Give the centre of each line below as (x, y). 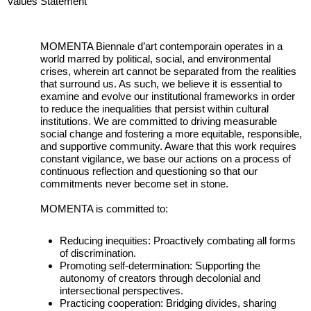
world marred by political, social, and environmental (156, 59)
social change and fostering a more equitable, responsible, (171, 134)
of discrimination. (98, 253)
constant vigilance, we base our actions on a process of (166, 159)
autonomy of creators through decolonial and (160, 278)
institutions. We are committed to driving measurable (159, 121)
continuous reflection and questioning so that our (149, 171)
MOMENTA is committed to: (104, 208)
